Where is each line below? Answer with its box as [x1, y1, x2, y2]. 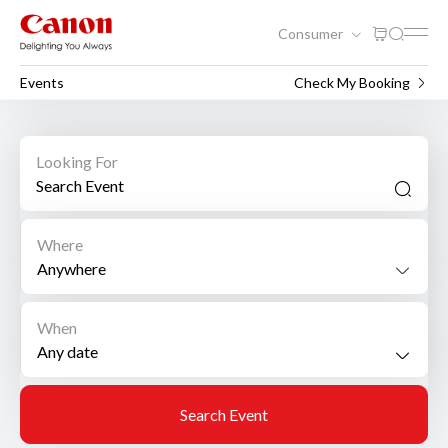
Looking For [36, 152, 118, 171]
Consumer [278, 24, 346, 42]
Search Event [180, 405, 268, 424]
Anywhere [37, 259, 106, 278]
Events [20, 73, 64, 91]
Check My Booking [294, 73, 410, 91]
